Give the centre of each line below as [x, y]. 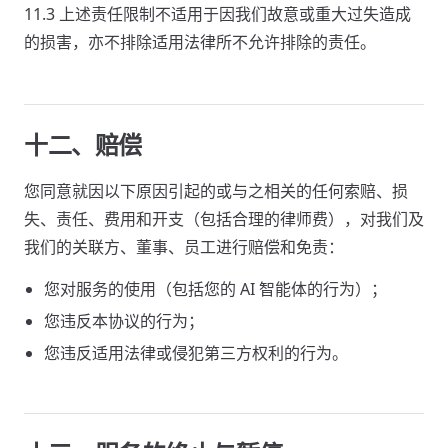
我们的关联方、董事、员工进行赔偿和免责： [184, 247]
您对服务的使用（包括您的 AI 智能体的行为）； [215, 289]
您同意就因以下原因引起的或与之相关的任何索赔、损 [216, 191]
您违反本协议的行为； [124, 321]
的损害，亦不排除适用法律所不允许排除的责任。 [200, 42]
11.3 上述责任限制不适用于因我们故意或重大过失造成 [217, 14]
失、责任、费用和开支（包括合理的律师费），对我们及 [224, 219]
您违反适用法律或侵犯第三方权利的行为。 [196, 353]
